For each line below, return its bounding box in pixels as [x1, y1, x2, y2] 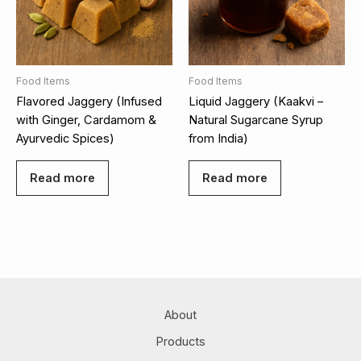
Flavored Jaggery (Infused [16, 94, 162, 110]
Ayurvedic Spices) [16, 131, 114, 147]
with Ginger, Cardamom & [16, 113, 156, 128]
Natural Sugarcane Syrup [189, 113, 323, 128]
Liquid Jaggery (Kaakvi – [189, 94, 323, 110]
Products [156, 334, 205, 349]
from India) [189, 131, 248, 147]
